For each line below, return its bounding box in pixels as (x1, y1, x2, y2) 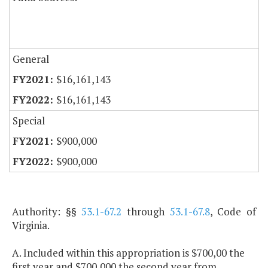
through (121, 205, 170, 219)
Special (13, 114, 45, 128)
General (13, 52, 49, 66)
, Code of (209, 205, 257, 219)
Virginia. (12, 218, 50, 233)
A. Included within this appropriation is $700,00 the (12, 246, 245, 260)
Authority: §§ (12, 205, 82, 219)
